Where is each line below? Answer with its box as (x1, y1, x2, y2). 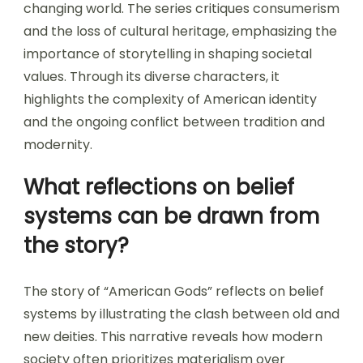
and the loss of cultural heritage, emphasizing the (23, 21, 337, 41)
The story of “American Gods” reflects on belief (23, 281, 324, 301)
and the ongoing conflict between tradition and (23, 112, 325, 131)
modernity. (23, 135, 92, 154)
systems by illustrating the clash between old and (23, 304, 340, 323)
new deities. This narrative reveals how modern (23, 327, 322, 346)
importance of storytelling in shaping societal (23, 44, 312, 63)
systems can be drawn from (23, 201, 319, 231)
